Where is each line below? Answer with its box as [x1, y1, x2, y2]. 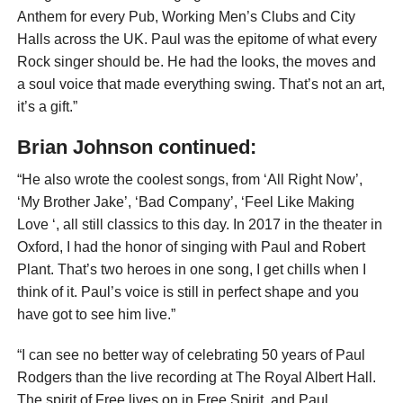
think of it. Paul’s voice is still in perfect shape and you [16, 283, 359, 300]
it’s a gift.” [16, 98, 77, 114]
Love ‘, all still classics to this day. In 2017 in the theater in [16, 216, 382, 232]
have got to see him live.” [16, 306, 175, 322]
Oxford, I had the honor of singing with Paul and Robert [16, 238, 365, 255]
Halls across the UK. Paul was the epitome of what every [16, 31, 377, 47]
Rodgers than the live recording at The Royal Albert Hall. [16, 369, 376, 385]
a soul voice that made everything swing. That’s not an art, [16, 76, 385, 92]
